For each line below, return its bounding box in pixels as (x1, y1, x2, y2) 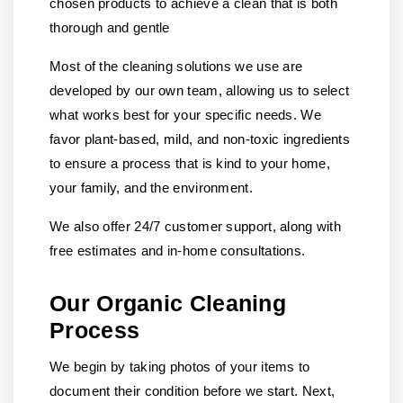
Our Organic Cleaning (49, 291, 287, 316)
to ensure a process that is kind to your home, (49, 156, 330, 171)
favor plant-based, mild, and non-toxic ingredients (49, 131, 350, 147)
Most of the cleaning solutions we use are (49, 58, 303, 74)
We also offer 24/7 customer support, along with (49, 219, 342, 234)
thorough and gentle (49, 20, 170, 35)
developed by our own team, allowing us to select (49, 83, 350, 98)
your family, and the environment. (49, 180, 253, 195)
